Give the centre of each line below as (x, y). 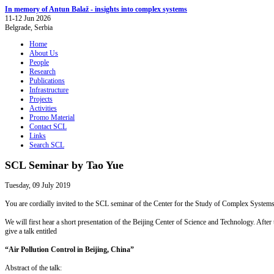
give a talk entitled (31, 231)
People (39, 62)
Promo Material (52, 117)
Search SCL (47, 145)
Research (43, 72)
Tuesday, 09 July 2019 (38, 185)
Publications (47, 81)
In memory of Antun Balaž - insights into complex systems (96, 9)
